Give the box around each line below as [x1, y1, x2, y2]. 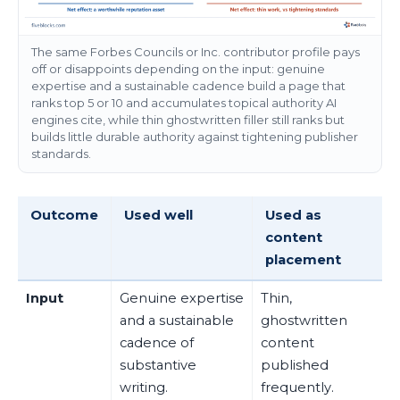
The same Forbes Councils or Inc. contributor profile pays [30, 45, 360, 60]
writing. [119, 379, 168, 396]
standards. [30, 146, 91, 162]
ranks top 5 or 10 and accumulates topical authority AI [30, 96, 337, 111]
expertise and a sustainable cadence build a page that [30, 79, 346, 94]
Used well [123, 206, 193, 223]
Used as [264, 206, 321, 223]
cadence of [119, 334, 194, 351]
